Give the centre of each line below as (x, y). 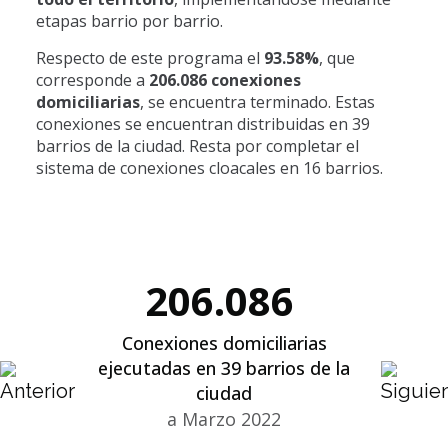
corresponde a (92, 80)
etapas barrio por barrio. (131, 21)
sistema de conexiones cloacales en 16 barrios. (211, 168)
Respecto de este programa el (149, 58)
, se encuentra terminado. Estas (257, 102)
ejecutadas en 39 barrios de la (224, 368)
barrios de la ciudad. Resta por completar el (197, 146)
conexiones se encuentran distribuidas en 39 (202, 124)
